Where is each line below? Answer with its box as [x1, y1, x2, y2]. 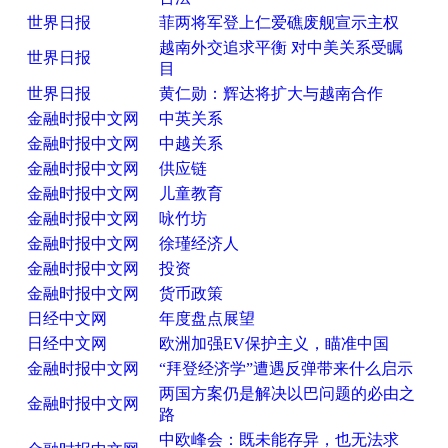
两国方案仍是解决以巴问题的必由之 [159, 385, 415, 403]
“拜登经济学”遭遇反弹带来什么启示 [159, 360, 413, 378]
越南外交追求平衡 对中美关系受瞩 [159, 39, 403, 57]
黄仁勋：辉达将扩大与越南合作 [159, 85, 383, 103]
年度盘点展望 [159, 310, 255, 328]
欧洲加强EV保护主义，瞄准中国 [159, 335, 389, 353]
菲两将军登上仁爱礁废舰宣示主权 [159, 14, 399, 32]
